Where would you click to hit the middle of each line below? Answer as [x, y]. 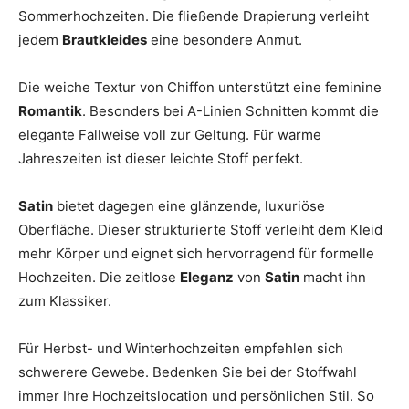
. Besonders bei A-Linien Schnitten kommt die [231, 110]
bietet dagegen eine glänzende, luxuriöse [189, 205]
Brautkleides [105, 39]
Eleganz [207, 277]
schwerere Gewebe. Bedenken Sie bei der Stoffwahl [188, 372]
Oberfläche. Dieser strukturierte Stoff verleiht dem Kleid [200, 229]
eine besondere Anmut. [225, 39]
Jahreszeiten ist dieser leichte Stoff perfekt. [161, 158]
